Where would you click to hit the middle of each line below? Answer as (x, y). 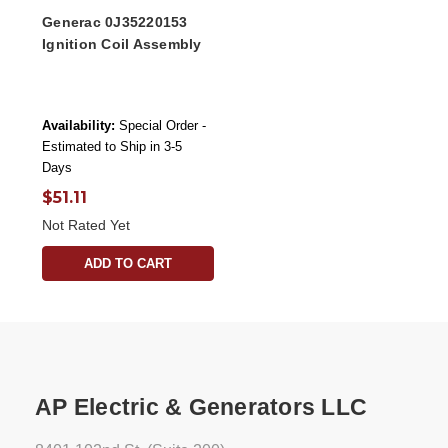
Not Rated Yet (86, 225)
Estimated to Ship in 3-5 (112, 147)
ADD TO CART (127, 264)
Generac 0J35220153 (115, 22)
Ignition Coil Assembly (122, 44)
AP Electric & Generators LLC (201, 407)
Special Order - (162, 126)
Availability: (78, 126)
